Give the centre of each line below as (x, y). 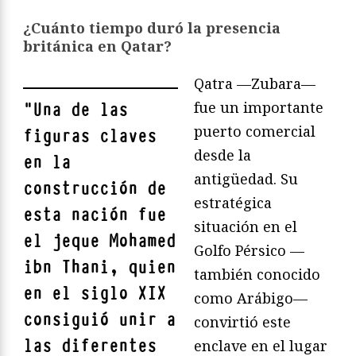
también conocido (257, 274)
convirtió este (242, 322)
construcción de (95, 189)
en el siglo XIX (95, 294)
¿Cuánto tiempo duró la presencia (152, 28)
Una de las (80, 110)
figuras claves (90, 136)
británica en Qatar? (97, 46)
